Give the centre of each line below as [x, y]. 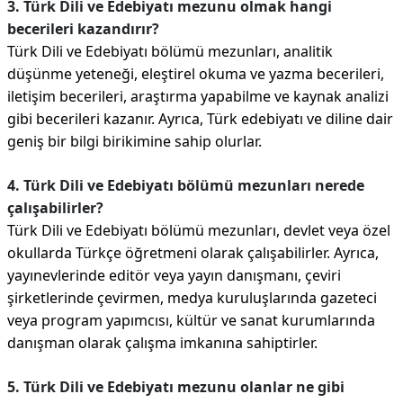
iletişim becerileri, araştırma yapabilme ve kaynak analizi [198, 96]
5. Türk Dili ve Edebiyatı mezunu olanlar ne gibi [176, 387]
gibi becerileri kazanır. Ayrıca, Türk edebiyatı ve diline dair [200, 119]
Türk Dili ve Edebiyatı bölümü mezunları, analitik [170, 51]
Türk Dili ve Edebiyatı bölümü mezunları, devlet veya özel [199, 230]
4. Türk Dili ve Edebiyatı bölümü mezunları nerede [186, 185]
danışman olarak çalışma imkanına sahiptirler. [162, 343]
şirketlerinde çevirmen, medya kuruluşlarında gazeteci [192, 298]
